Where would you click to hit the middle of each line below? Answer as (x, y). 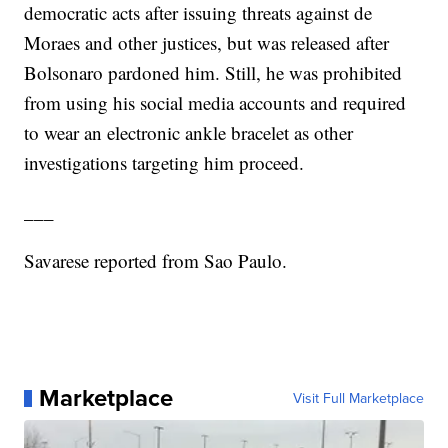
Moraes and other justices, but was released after (207, 43)
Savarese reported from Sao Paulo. (156, 261)
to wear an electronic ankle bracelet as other (189, 133)
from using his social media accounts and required (215, 103)
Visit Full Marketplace (358, 398)
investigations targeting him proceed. (164, 163)
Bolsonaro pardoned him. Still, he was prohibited (213, 73)
